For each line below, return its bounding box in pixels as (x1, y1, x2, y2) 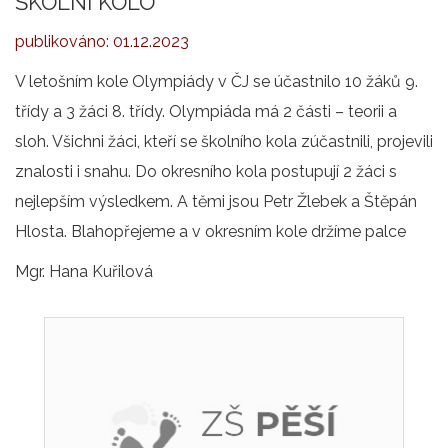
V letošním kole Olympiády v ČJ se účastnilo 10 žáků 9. (15, 72, 418, 91)
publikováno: (15, 32, 113, 51)
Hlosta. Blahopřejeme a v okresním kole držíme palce (15, 222, 406, 241)
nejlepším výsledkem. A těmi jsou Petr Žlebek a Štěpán (15, 192, 417, 211)
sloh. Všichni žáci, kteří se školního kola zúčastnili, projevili (15, 132, 433, 151)
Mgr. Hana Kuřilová (15, 262, 153, 281)
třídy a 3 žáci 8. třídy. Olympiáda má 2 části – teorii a (15, 102, 397, 121)
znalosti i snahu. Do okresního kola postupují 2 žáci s (15, 162, 397, 181)
